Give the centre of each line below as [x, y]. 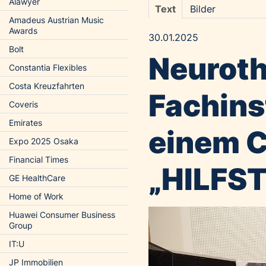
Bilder [203, 9]
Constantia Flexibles [48, 67]
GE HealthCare [37, 178]
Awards [23, 31]
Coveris [23, 104]
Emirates [26, 123]
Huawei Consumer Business [62, 215]
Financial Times [39, 159]
